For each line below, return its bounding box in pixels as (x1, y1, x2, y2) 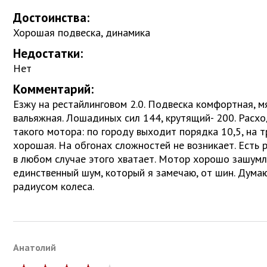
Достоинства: (13, 9, 89, 26)
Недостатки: (13, 45, 83, 61)
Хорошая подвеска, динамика (13, 25, 150, 39)
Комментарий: (13, 80, 94, 97)
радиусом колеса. (13, 179, 94, 193)
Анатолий (13, 241, 56, 254)
